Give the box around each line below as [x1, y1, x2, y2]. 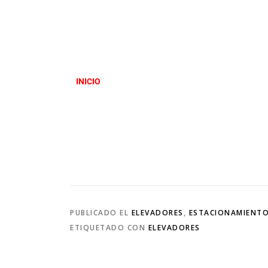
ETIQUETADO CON [70, 223, 148, 233]
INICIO [76, 77, 100, 87]
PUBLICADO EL [70, 208, 132, 218]
